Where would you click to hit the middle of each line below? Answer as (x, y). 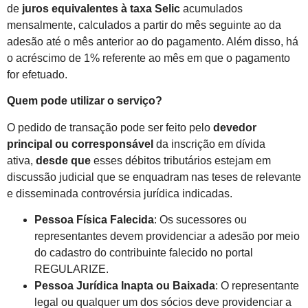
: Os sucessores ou (200, 220)
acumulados (211, 9)
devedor (233, 127)
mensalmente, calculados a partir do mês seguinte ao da (144, 25)
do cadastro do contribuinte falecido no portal (144, 253)
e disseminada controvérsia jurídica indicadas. (120, 193)
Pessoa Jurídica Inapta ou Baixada (125, 286)
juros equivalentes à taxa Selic (101, 9)
